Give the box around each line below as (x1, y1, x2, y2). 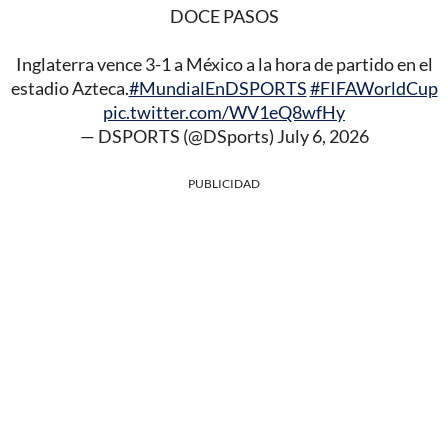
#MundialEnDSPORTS (128, 76, 307, 99)
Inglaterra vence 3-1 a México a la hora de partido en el (15, 52, 433, 75)
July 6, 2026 (276, 124, 369, 147)
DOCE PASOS (169, 4, 279, 27)
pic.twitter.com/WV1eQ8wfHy (103, 100, 345, 123)
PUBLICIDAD (188, 175, 260, 191)
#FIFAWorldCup (309, 76, 438, 99)
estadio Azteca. (10, 76, 129, 99)
